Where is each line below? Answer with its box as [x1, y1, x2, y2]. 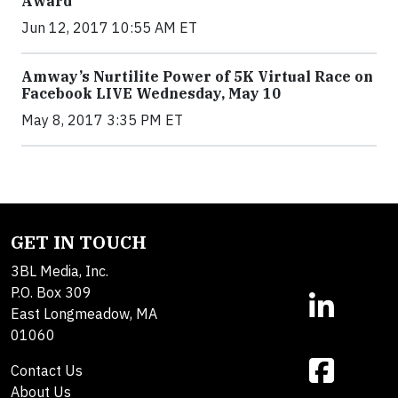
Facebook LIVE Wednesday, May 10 [21, 84, 281, 102]
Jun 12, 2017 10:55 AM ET [21, 19, 197, 36]
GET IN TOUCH [11, 230, 147, 254]
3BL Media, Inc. [11, 262, 108, 280]
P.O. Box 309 [11, 283, 92, 301]
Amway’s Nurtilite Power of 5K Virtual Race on [21, 68, 373, 85]
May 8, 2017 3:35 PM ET [21, 111, 183, 129]
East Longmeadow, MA [11, 305, 157, 322]
